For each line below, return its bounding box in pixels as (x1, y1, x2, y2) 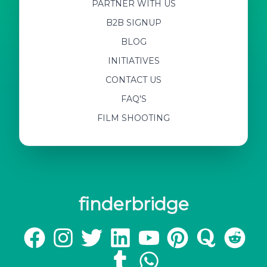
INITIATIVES (107, 55, 160, 66)
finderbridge (78, 193, 189, 215)
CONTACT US (105, 74, 162, 85)
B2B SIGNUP (105, 17, 162, 28)
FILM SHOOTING (97, 112, 170, 123)
